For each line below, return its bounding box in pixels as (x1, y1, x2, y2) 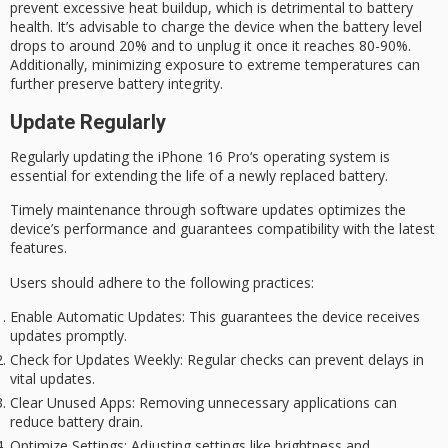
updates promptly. (10, 326, 127, 346)
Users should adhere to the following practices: (10, 272, 314, 292)
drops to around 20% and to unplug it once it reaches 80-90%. (10, 36, 411, 56)
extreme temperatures (247, 55, 393, 75)
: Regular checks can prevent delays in (180, 350, 424, 370)
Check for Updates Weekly (10, 350, 180, 370)
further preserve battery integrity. (10, 74, 223, 94)
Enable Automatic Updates (10, 307, 182, 327)
